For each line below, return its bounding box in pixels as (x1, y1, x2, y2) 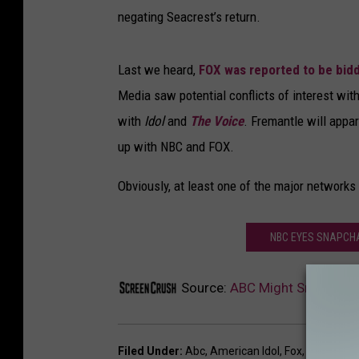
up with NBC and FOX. (118, 139, 234, 155)
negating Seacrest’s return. (118, 9, 260, 26)
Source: (178, 280, 230, 296)
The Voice (190, 113, 244, 130)
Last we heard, (118, 62, 199, 79)
